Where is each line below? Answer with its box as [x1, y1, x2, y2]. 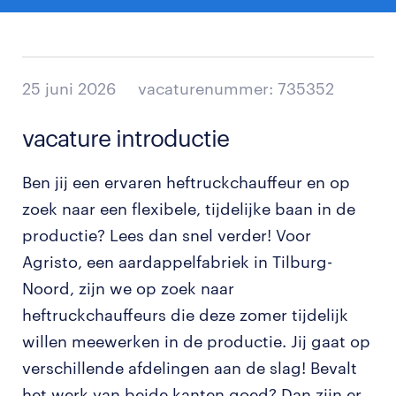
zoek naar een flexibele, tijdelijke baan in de [22, 199, 355, 218]
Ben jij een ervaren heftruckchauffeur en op [22, 172, 350, 192]
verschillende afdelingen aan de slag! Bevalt [22, 358, 357, 377]
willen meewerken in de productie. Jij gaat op [22, 331, 370, 351]
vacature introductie [22, 124, 229, 151]
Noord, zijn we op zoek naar [22, 278, 234, 298]
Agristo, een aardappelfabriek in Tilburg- [22, 252, 332, 271]
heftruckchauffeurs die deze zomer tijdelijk [22, 305, 348, 324]
